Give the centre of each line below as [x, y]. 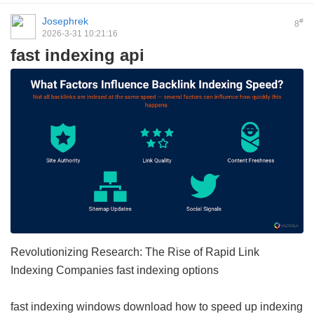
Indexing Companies [63, 271]
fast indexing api [77, 55]
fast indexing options [168, 271]
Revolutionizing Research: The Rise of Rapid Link [135, 252]
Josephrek [65, 21]
